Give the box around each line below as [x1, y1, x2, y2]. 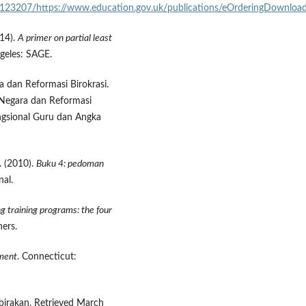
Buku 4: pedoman [36, 159, 104, 169]
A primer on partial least [18, 33, 112, 44]
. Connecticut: [17, 252, 76, 262]
